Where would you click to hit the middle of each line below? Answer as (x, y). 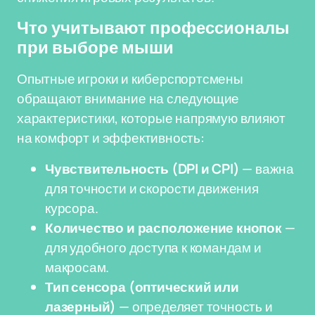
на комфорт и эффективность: (111, 138)
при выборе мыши (95, 48)
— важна (267, 169)
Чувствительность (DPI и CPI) (142, 169)
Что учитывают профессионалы (153, 28)
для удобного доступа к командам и (153, 247)
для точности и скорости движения (152, 188)
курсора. (72, 208)
